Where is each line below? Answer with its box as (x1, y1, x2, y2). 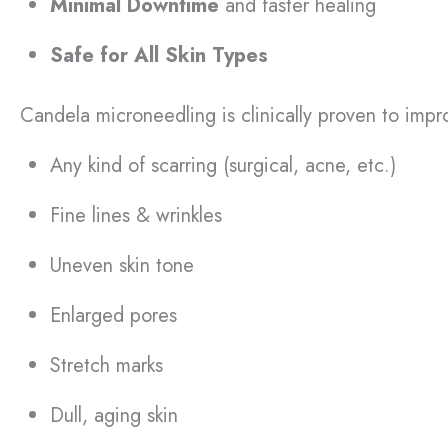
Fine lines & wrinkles (50, 200, 222, 230)
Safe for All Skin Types (50, 40, 268, 70)
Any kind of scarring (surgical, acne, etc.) (50, 150, 396, 180)
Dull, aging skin (50, 400, 178, 430)
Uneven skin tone (50, 250, 194, 280)
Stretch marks (50, 350, 163, 380)
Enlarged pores (50, 300, 177, 330)
